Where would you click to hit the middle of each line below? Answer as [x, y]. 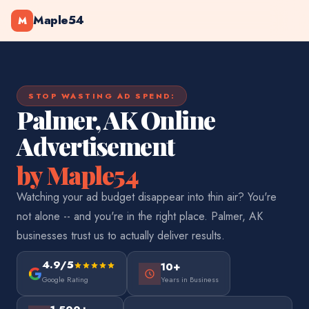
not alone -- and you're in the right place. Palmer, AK [140, 216]
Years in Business [190, 279]
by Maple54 [77, 175]
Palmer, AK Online [116, 119]
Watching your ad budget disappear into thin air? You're [147, 197]
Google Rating [65, 279]
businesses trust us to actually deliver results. [121, 236]
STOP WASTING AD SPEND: [102, 96]
